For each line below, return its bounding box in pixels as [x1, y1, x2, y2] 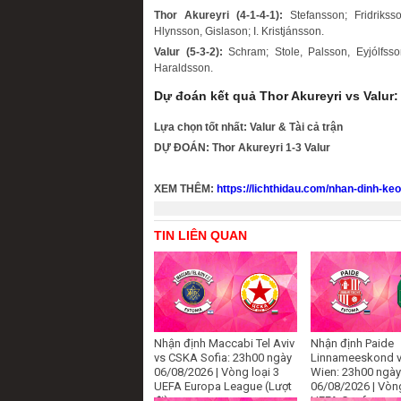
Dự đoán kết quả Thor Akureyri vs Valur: [154, 88, 398, 103]
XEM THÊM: [154, 183, 217, 196]
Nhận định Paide [311, 337, 394, 351]
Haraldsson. [154, 62, 213, 75]
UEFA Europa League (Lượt [154, 380, 292, 394]
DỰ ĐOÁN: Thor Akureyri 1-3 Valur [154, 141, 330, 155]
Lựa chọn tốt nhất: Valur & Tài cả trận [154, 121, 343, 134]
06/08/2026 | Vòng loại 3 [154, 365, 279, 380]
